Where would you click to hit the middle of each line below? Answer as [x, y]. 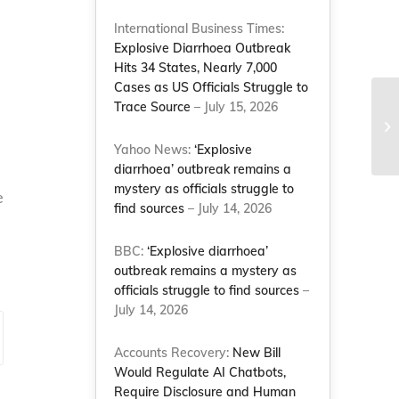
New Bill [257, 353]
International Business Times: [199, 28]
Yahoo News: [155, 150]
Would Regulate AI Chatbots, [200, 372]
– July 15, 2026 [235, 107]
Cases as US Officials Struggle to [212, 87]
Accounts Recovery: [174, 353]
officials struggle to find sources [207, 290]
